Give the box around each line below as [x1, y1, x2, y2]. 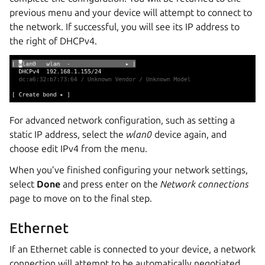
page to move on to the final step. [9, 193, 152, 204]
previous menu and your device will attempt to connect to [9, 7, 252, 18]
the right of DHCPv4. [9, 35, 97, 47]
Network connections [160, 179, 249, 190]
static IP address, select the [9, 129, 126, 140]
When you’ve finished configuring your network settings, [9, 164, 248, 176]
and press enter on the [60, 179, 160, 190]
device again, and [152, 129, 227, 140]
